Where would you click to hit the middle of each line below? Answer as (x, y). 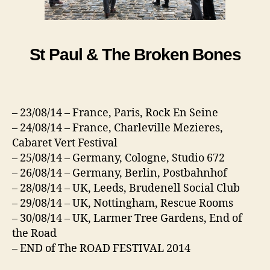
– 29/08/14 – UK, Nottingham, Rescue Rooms (123, 204)
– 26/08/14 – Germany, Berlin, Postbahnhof (120, 174)
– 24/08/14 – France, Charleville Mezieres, (118, 128)
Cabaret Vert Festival (65, 143)
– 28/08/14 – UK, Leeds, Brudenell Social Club (126, 189)
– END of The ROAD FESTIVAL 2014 (101, 249)
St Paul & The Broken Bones (135, 54)
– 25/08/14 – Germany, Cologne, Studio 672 (120, 159)
